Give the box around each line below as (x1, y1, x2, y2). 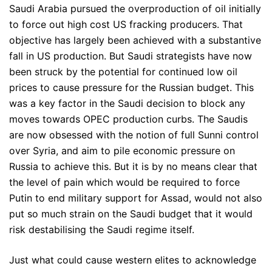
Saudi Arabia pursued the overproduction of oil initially (9, 2, 261, 15)
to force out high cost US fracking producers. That (9, 18, 243, 30)
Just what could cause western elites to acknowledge (9, 254, 256, 266)
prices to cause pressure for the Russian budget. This (9, 81, 254, 93)
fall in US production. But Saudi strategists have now (9, 50, 252, 62)
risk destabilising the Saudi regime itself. (9, 223, 194, 236)
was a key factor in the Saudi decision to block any (9, 97, 245, 109)
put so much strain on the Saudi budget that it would (9, 208, 253, 220)
